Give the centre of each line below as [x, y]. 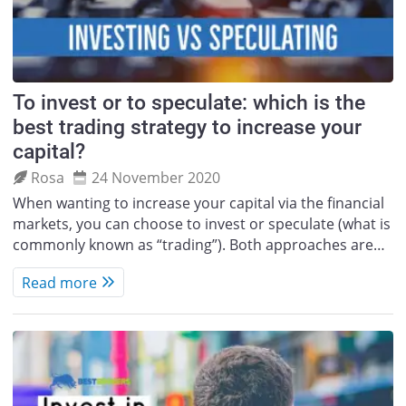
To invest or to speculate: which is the [188, 102]
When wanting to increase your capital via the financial [198, 203]
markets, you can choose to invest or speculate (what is [201, 223]
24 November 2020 [155, 178]
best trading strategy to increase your [187, 127]
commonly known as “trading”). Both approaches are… [198, 244]
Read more [59, 282]
